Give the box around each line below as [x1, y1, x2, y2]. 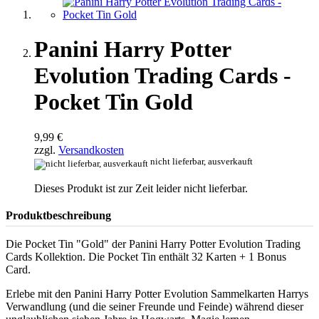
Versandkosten [58, 143, 124, 156]
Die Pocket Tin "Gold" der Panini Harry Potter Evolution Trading [6, 237, 300, 250]
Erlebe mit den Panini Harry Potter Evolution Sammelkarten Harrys [6, 287, 308, 300]
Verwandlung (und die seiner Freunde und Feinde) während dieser [6, 300, 303, 313]
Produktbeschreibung [6, 209, 111, 221]
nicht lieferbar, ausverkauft [150, 156, 253, 167]
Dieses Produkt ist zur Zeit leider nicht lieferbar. [34, 182, 248, 194]
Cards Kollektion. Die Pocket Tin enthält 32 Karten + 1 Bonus [6, 250, 286, 263]
